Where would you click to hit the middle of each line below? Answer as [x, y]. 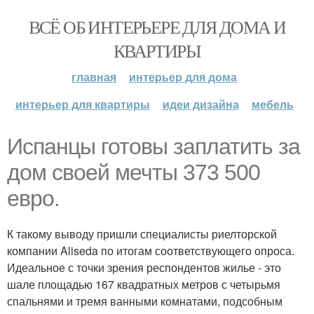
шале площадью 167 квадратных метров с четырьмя [144, 284]
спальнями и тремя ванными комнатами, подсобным [145, 301]
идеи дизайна [200, 104]
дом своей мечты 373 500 [134, 172]
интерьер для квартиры [82, 104]
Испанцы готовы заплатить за [153, 146]
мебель [272, 104]
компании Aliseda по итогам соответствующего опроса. [151, 251]
